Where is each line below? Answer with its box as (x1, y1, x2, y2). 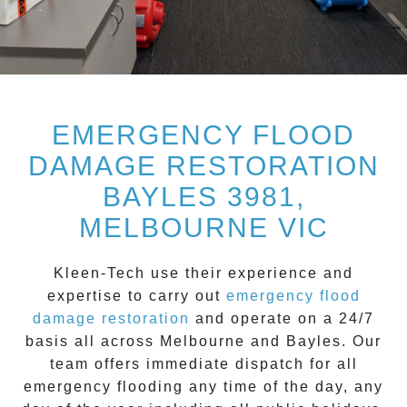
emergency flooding (24, 379, 189, 395)
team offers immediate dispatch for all (49, 356, 358, 372)
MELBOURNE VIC (78, 213, 329, 243)
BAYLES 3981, (102, 182, 305, 213)
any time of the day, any (189, 379, 383, 395)
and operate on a (190, 311, 339, 327)
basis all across (25, 333, 160, 350)
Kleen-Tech (54, 265, 151, 282)
